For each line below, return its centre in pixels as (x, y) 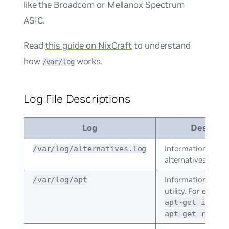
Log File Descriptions (77, 99)
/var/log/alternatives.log (89, 148)
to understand (161, 46)
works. (89, 62)
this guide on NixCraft (89, 46)
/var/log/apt (60, 180)
